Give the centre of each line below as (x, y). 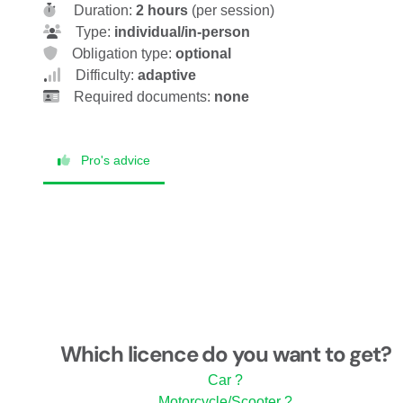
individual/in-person (182, 31)
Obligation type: (116, 53)
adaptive (167, 75)
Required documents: (137, 96)
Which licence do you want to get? (225, 354)
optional (203, 53)
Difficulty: (99, 75)
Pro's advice (114, 160)
